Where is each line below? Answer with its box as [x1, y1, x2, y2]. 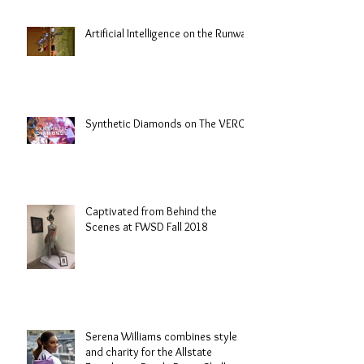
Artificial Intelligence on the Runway [85, 25, 252, 41]
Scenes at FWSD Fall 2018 [85, 219, 207, 234]
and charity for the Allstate [85, 344, 212, 359]
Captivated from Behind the [85, 203, 217, 219]
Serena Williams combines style [85, 328, 237, 344]
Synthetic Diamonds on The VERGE [85, 115, 251, 131]
